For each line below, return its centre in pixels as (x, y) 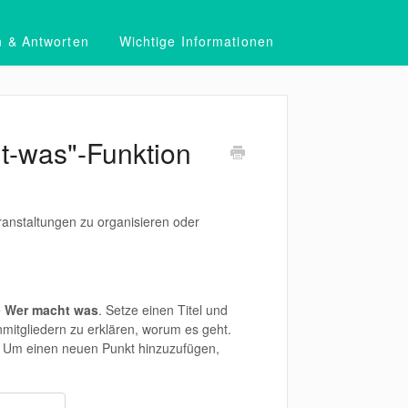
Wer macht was (51, 310)
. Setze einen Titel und (163, 310)
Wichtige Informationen (196, 41)
